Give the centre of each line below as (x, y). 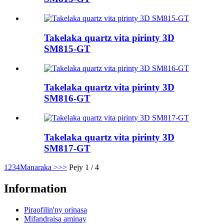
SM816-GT (67, 98)
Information (35, 189)
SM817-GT (67, 148)
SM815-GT (67, 48)
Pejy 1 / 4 (84, 167)
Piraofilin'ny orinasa (55, 210)
